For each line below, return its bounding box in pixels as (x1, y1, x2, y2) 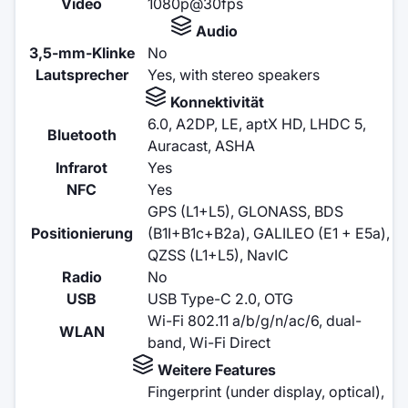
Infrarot (56, 158, 107, 177)
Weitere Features (154, 360, 276, 379)
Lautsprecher (35, 65, 128, 84)
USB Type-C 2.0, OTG (148, 289, 293, 308)
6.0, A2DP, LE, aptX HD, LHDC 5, (148, 114, 366, 133)
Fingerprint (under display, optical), (148, 382, 384, 401)
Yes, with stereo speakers (148, 65, 320, 84)
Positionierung (30, 223, 133, 242)
